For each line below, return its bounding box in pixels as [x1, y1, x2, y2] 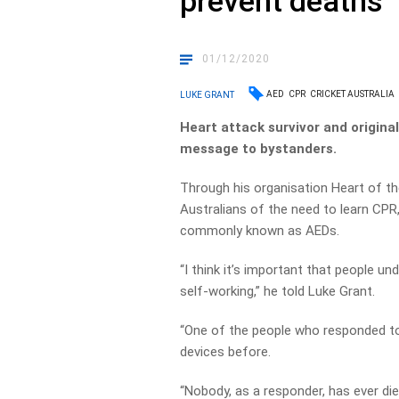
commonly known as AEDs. [180, 223, 340, 239]
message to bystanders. [180, 141, 338, 157]
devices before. [180, 344, 272, 360]
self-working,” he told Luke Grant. [180, 283, 376, 299]
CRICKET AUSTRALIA [310, 89, 395, 99]
